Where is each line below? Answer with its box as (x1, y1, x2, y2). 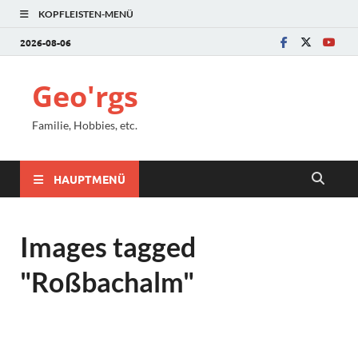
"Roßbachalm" (20, 265, 194, 298)
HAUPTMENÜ (54, 171, 125, 186)
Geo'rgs (32, 77, 138, 116)
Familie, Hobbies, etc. (32, 118, 137, 132)
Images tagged (20, 230, 196, 263)
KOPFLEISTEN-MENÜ (38, 8, 133, 20)
